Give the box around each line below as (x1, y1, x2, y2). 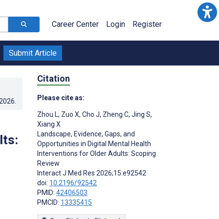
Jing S (130, 110, 151, 118)
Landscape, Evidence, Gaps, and (37, 130, 135, 138)
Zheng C (101, 110, 129, 118)
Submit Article (9, 48, 57, 58)
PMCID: (37, 198, 61, 206)
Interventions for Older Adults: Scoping (37, 149, 156, 157)
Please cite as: (37, 93, 85, 102)
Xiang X (37, 120, 61, 128)
